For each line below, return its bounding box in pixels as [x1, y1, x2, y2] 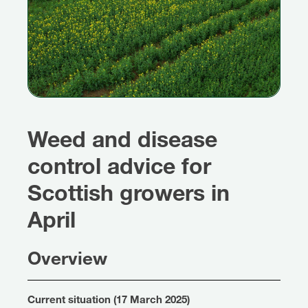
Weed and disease [27, 125, 217, 152]
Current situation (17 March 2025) [27, 293, 190, 306]
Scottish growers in [27, 179, 230, 206]
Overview [27, 246, 107, 269]
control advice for [27, 152, 211, 179]
